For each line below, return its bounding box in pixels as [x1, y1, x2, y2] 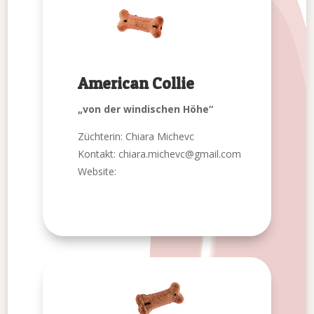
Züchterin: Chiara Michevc [78, 130, 195, 144]
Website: [78, 165, 117, 179]
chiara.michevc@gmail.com [118, 147, 242, 161]
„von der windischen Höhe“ [78, 102, 214, 116]
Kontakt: [78, 147, 119, 161]
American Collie [78, 74, 195, 94]
